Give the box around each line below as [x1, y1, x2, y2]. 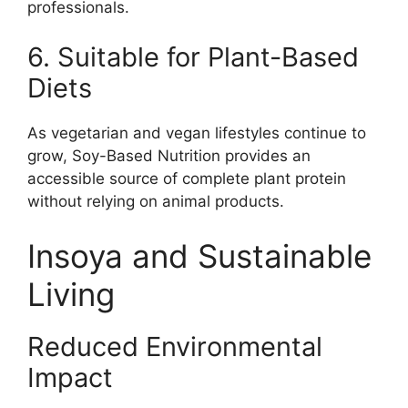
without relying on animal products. [27, 192, 284, 211]
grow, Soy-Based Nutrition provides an [27, 147, 311, 166]
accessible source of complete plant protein [27, 169, 346, 189]
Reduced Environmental [27, 330, 322, 362]
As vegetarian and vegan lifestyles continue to [27, 124, 366, 143]
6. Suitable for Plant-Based [27, 41, 359, 74]
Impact [27, 361, 113, 393]
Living [27, 274, 115, 313]
